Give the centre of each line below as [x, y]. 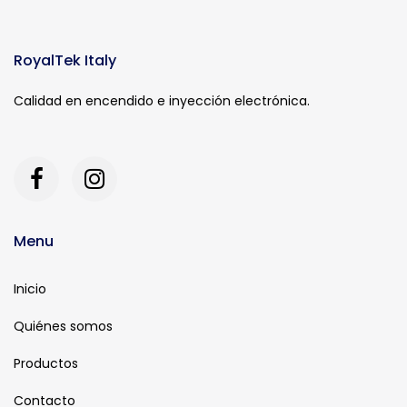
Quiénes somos [63, 326]
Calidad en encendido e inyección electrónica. [162, 101]
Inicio [30, 289]
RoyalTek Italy [65, 60]
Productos [46, 363]
